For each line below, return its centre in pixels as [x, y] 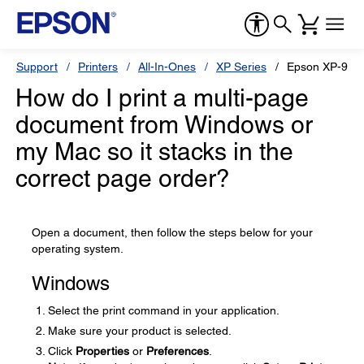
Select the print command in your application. [164, 310]
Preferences [178, 351]
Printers [98, 67]
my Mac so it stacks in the [154, 152]
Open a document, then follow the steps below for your [172, 232]
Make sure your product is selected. [140, 331]
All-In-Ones [167, 67]
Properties [102, 351]
